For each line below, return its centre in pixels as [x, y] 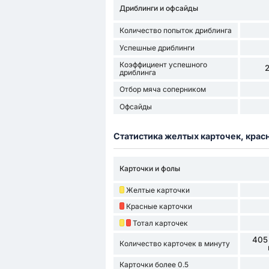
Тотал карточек [160, 223]
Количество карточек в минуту [174, 244]
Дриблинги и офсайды [159, 8]
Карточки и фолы [150, 169]
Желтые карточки [158, 190]
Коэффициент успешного [163, 64]
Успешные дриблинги [157, 47]
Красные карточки [159, 206]
